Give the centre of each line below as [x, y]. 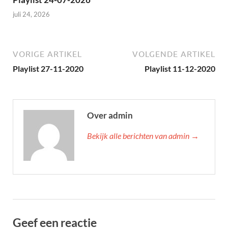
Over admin [110, 116]
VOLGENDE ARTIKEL [174, 54]
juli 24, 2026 [31, 15]
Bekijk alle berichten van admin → [143, 136]
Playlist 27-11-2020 [48, 69]
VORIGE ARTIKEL [47, 54]
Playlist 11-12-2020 [180, 69]
